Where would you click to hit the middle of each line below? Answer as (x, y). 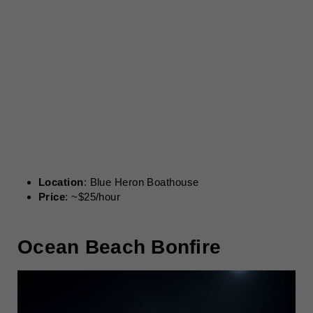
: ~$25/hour (93, 197)
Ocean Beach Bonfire (119, 247)
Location (61, 182)
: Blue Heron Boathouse (141, 182)
